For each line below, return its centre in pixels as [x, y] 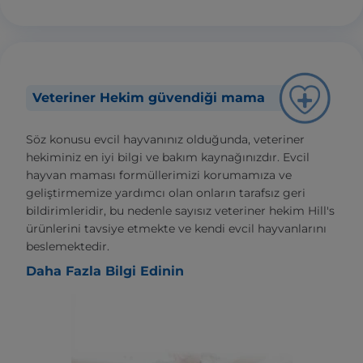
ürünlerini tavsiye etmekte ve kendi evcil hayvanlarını [176, 229]
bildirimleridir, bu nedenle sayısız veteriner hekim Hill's [180, 211]
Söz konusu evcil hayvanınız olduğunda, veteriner [165, 140]
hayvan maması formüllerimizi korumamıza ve [159, 175]
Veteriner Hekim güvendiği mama [149, 98]
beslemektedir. [68, 247]
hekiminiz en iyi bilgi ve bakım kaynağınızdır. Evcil [168, 158]
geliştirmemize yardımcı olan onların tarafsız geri [166, 193]
